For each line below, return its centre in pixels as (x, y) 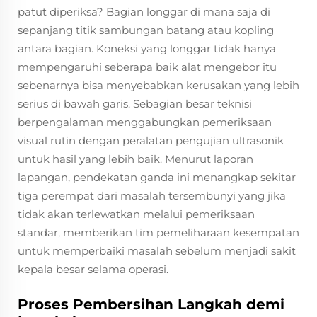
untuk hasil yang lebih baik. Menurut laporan (136, 159)
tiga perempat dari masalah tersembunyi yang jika (152, 196)
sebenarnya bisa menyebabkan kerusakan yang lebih (158, 85)
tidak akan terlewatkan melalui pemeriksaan (136, 214)
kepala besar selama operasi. (93, 269)
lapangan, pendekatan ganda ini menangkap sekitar (157, 177)
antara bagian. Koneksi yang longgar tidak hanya (147, 48)
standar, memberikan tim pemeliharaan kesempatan (158, 232)
